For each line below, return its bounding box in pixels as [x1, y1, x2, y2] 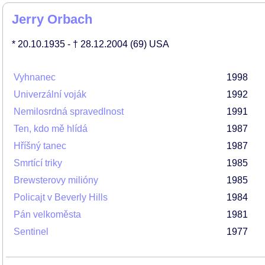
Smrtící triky [14, 158, 62, 168]
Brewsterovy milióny [14, 175, 98, 185]
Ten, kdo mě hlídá [14, 124, 88, 134]
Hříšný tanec [14, 141, 66, 151]
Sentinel [14, 227, 49, 237]
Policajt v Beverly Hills [14, 192, 108, 202]
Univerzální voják [14, 89, 86, 99]
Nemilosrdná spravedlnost [14, 106, 124, 117]
